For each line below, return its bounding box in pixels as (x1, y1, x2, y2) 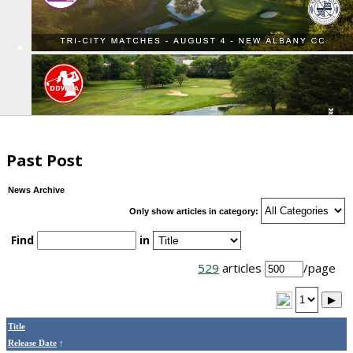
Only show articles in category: (129, 206, 261, 216)
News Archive (8, 185, 65, 195)
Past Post (6, 150, 83, 171)
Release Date (8, 339, 57, 347)
